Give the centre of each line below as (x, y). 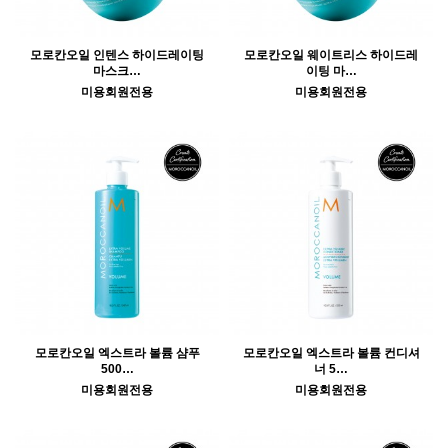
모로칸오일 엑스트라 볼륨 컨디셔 (331, 353)
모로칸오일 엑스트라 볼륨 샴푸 (117, 353)
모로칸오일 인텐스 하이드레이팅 (117, 55)
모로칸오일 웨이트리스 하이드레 (331, 55)
